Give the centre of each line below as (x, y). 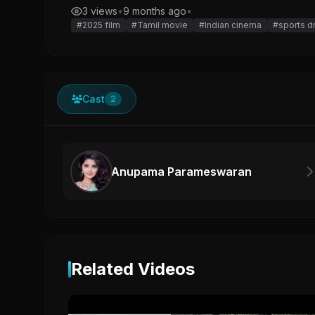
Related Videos (133, 269)
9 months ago (155, 11)
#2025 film (98, 25)
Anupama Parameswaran (181, 171)
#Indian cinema (230, 25)
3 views (100, 11)
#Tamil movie (160, 25)
